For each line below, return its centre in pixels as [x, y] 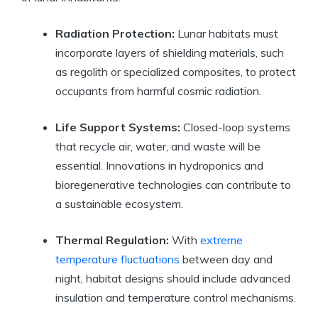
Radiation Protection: [115, 34]
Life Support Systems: [118, 127]
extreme [221, 240]
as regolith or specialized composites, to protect [176, 72]
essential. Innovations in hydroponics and [159, 166]
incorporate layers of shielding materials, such [170, 53]
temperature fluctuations [117, 259]
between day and [226, 259]
